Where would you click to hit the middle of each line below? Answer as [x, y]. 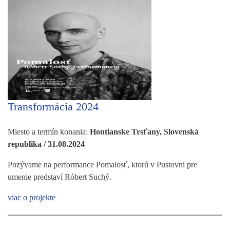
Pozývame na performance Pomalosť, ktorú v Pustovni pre [102, 164]
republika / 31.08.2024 [46, 144]
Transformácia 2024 [53, 106]
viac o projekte [32, 197]
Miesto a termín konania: [49, 131]
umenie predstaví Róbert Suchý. [60, 177]
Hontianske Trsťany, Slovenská [144, 131]
